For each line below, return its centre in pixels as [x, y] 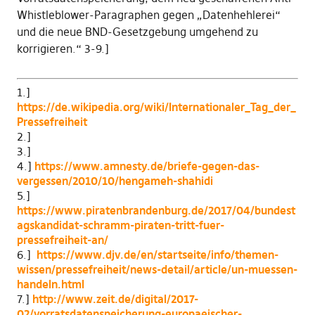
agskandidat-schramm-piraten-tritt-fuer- [120, 225]
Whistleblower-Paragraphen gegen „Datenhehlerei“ [148, 15]
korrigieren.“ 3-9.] [63, 49]
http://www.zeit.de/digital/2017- [115, 299]
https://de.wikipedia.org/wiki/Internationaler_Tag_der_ [156, 107]
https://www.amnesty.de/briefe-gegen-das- [147, 166]
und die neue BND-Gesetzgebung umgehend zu [137, 32]
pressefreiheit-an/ [62, 240]
